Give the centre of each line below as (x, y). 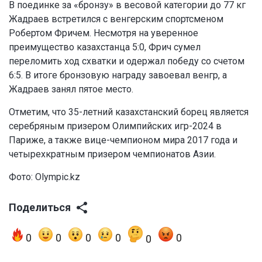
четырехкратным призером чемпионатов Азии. (112, 154)
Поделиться (40, 208)
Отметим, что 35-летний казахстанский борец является (129, 112)
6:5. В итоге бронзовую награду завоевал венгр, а (118, 75)
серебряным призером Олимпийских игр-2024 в (115, 126)
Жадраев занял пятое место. (71, 89)
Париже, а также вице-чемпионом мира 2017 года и (123, 140)
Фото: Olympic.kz (44, 177)
